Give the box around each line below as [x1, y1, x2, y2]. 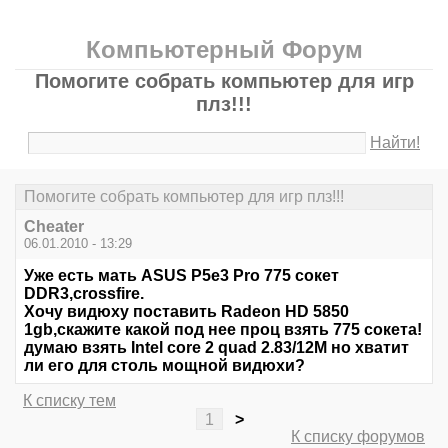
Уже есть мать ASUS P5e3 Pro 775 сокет [24, 267, 339, 285]
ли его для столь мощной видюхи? [24, 357, 305, 375]
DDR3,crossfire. [24, 285, 144, 303]
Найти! [370, 134, 421, 151]
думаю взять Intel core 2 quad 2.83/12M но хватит [24, 339, 409, 357]
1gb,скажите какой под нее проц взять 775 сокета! [24, 321, 422, 339]
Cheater [24, 218, 84, 236]
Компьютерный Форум [85, 36, 363, 63]
